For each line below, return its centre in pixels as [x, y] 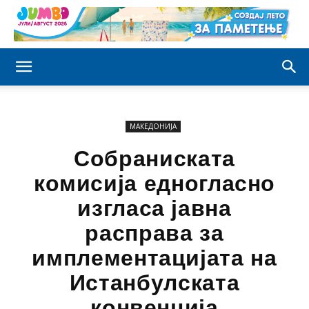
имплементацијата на [154, 258]
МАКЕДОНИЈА [153, 126]
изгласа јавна [154, 208]
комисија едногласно [154, 183]
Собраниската [154, 159]
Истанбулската [154, 283]
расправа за [154, 233]
